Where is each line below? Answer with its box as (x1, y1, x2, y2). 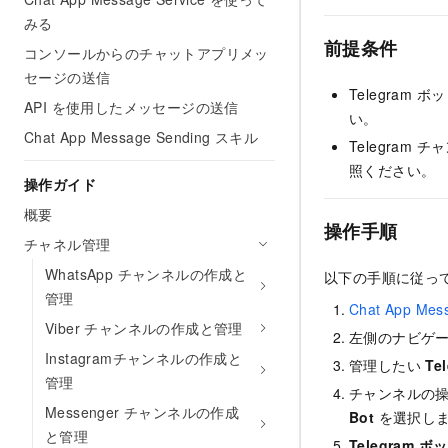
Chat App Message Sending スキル (24, 127, 259, 147)
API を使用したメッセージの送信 (24, 97, 239, 117)
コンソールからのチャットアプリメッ (24, 43, 269, 63)
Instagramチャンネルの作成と (45, 348, 243, 368)
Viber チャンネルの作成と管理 (45, 318, 243, 338)
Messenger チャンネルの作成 (45, 402, 240, 422)
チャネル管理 (24, 234, 111, 254)
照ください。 (349, 160, 436, 181)
